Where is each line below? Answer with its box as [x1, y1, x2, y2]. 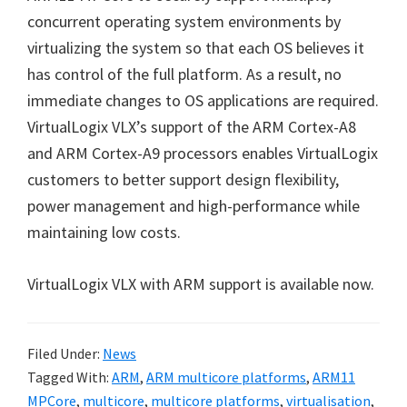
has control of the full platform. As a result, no [27, 64, 342, 84]
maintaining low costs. [27, 222, 181, 243]
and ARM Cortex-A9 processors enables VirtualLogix [27, 143, 378, 164]
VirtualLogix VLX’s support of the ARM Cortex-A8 [27, 116, 356, 137]
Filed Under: [27, 344, 103, 362]
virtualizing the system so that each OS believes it [27, 37, 364, 58]
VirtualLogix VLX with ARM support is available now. [27, 273, 374, 294]
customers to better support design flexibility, [27, 169, 339, 190]
